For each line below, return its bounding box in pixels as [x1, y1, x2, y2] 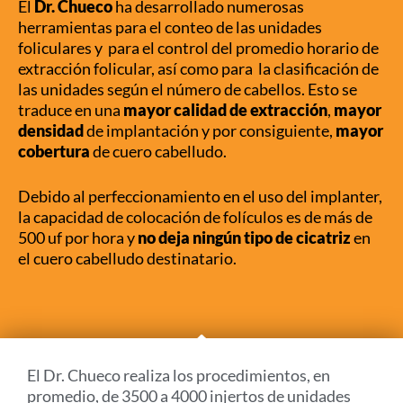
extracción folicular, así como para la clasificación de [18, 58, 379, 79]
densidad [18, 121, 84, 141]
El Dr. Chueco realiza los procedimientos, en [27, 365, 330, 386]
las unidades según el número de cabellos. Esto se [18, 79, 357, 100]
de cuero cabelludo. [90, 141, 227, 162]
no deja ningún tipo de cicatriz [138, 228, 351, 248]
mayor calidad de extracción [123, 100, 327, 121]
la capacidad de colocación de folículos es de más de [18, 207, 372, 228]
